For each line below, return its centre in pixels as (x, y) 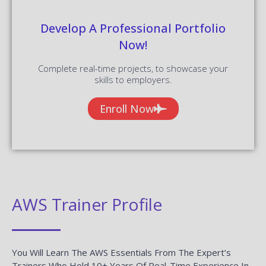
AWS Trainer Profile (87, 204)
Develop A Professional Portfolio (133, 28)
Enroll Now (126, 108)
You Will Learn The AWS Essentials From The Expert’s (121, 252)
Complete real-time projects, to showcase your (133, 68)
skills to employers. (133, 79)
